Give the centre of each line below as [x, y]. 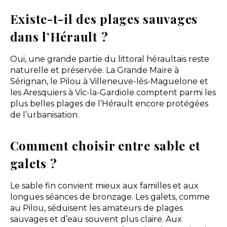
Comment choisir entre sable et [105, 145]
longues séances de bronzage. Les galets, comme [110, 197]
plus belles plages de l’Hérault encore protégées [109, 103]
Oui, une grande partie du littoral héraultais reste [109, 59]
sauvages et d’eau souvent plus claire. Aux [96, 219]
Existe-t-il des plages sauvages [104, 18]
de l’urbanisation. [44, 115]
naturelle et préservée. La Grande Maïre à [94, 70]
